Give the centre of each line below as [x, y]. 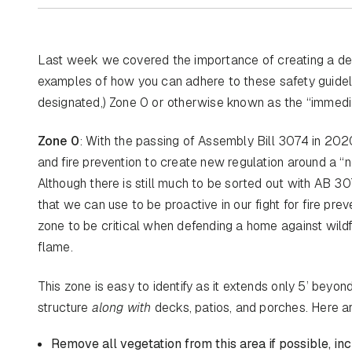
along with [121, 307]
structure [64, 307]
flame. [55, 247]
